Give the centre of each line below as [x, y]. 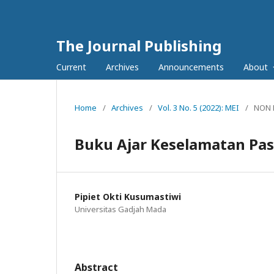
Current [71, 67]
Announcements [191, 67]
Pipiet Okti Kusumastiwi [128, 197]
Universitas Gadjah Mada [120, 209]
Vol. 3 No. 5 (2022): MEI [198, 108]
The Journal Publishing [139, 46]
